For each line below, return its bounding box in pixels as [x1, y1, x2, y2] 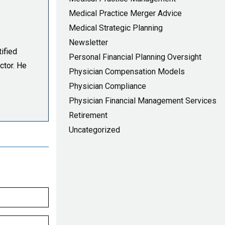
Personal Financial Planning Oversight [69, 52, 201, 62]
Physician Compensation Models [69, 67, 185, 76]
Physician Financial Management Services [69, 96, 216, 105]
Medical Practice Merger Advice [69, 9, 182, 18]
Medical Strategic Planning [69, 23, 163, 33]
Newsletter [69, 38, 108, 47]
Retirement [69, 110, 107, 120]
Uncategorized [69, 125, 120, 135]
